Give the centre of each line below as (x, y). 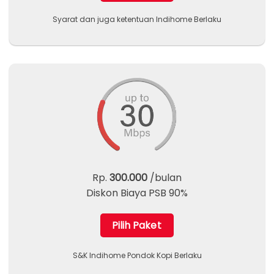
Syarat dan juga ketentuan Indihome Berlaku (137, 20)
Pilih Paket (137, 226)
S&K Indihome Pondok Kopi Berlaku (137, 255)
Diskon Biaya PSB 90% (137, 193)
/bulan (165, 178)
